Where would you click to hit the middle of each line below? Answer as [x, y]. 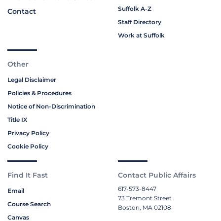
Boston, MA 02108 [145, 208]
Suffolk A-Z [135, 9]
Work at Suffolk [141, 36]
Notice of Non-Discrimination [51, 107]
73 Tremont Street [145, 198]
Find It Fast [28, 175]
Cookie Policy [28, 147]
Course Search [29, 204]
